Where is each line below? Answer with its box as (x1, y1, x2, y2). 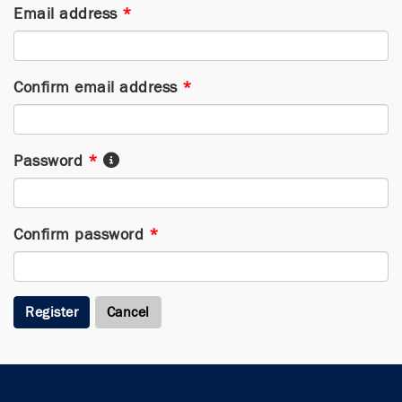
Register (25, 304, 78, 319)
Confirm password (13, 225, 144, 243)
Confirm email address (13, 78, 178, 96)
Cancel (106, 304, 150, 319)
